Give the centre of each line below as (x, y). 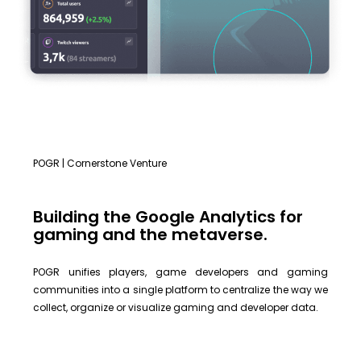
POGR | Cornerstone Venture (100, 163)
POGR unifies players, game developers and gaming (180, 272)
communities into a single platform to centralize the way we (180, 290)
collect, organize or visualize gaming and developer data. (176, 308)
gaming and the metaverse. (150, 235)
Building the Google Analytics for (168, 217)
